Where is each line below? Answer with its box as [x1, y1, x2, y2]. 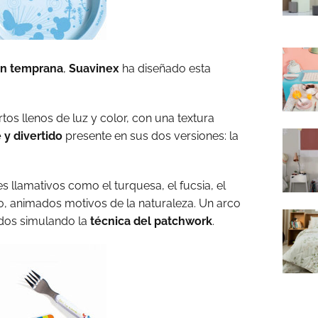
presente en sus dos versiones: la [62, 129, 238, 143]
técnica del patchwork [90, 214, 212, 228]
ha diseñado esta [119, 62, 211, 75]
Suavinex [69, 62, 119, 75]
